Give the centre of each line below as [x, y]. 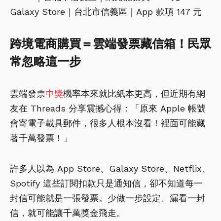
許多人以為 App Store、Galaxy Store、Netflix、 [110, 168]
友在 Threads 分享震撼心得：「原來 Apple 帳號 [108, 108]
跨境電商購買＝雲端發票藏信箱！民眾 [110, 44]
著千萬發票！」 [41, 138]
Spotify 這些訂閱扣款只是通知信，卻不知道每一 [106, 183]
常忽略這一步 [45, 61]
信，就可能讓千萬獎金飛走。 [68, 213]
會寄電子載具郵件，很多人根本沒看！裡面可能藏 [108, 123]
